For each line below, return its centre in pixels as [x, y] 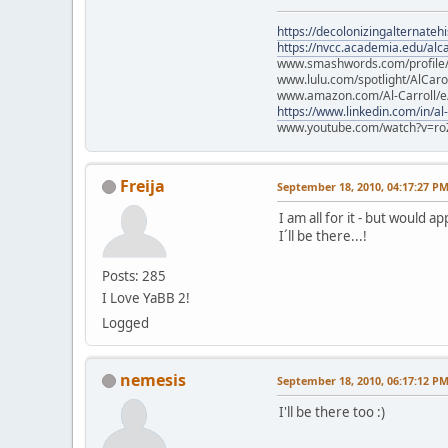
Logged [125, 322]
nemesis [153, 379]
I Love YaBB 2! [146, 297]
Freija [142, 185]
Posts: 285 [134, 275]
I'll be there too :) [332, 411]
